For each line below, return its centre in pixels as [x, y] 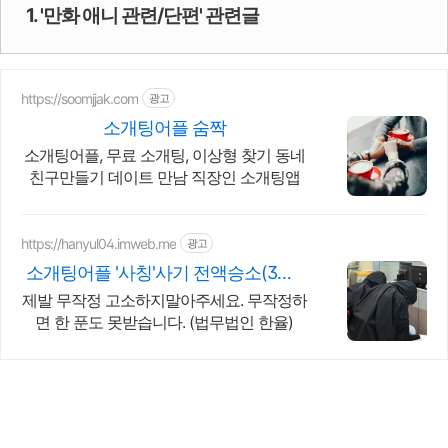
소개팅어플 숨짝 [164, 127]
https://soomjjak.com [79, 98]
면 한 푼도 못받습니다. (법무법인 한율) [164, 322]
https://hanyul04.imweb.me [98, 243]
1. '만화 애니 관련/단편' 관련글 [142, 15]
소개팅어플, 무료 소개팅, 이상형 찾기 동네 [164, 155]
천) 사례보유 [164, 296]
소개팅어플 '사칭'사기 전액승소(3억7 [164, 272]
